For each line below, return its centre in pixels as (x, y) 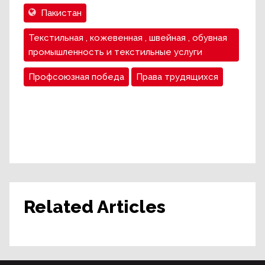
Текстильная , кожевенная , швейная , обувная (128, 38)
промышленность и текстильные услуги (115, 52)
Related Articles (95, 207)
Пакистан (61, 13)
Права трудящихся (177, 77)
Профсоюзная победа (76, 77)
